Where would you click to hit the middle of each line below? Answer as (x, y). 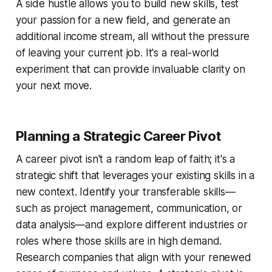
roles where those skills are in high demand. (119, 241)
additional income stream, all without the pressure (133, 36)
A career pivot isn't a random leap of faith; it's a (125, 159)
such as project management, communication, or (129, 208)
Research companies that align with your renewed (133, 257)
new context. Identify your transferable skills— (125, 192)
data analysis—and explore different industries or (131, 224)
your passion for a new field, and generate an (123, 20)
